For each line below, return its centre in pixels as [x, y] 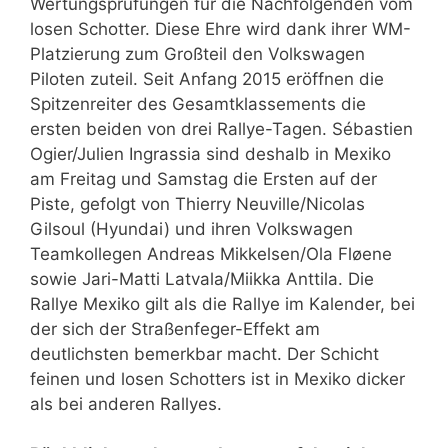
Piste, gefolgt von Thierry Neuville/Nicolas [197, 203]
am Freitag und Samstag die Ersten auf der [203, 178]
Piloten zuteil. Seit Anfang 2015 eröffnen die [207, 78]
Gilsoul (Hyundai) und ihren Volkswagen [191, 228]
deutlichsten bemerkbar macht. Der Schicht [204, 353]
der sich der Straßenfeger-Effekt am [175, 328]
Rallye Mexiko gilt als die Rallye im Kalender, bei [222, 303]
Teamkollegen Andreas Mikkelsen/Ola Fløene [211, 253]
